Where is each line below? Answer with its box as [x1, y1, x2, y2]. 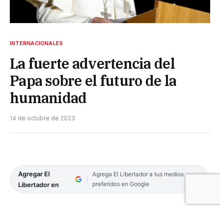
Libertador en [18, 180, 59, 189]
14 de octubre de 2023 [10, 114, 75, 122]
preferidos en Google [92, 180, 149, 188]
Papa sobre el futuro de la [10, 71, 177, 90]
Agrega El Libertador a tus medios [92, 170, 184, 178]
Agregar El [18, 169, 50, 178]
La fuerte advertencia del [10, 54, 175, 73]
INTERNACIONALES [10, 39, 63, 47]
